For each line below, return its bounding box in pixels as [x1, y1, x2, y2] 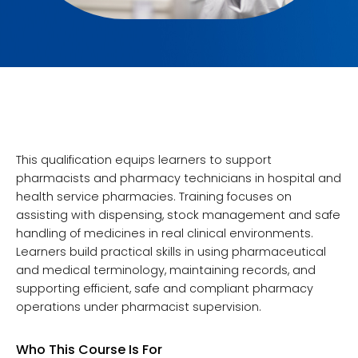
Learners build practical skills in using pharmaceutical [16, 243, 326, 260]
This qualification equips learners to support [16, 151, 272, 168]
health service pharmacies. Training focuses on [16, 188, 292, 205]
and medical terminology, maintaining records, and [16, 261, 316, 278]
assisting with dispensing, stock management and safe [16, 206, 340, 223]
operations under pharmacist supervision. [16, 298, 261, 315]
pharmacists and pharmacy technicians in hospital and [16, 169, 341, 186]
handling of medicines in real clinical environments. [16, 225, 313, 241]
